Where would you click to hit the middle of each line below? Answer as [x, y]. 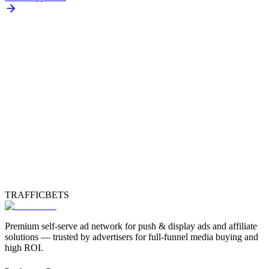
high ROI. [24, 248]
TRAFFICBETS [37, 195]
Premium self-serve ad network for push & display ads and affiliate [131, 226]
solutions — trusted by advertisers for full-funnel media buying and [131, 237]
